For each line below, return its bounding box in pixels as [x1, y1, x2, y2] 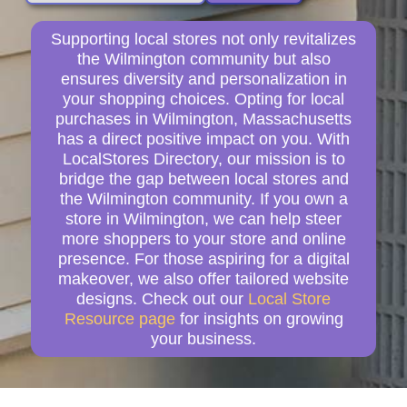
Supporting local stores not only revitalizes [51, 29, 356, 48]
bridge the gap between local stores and [58, 169, 349, 188]
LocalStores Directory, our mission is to [62, 149, 345, 168]
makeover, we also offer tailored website [58, 269, 349, 288]
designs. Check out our [76, 289, 248, 308]
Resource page [64, 309, 175, 328]
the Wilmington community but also [76, 49, 331, 68]
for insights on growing [174, 309, 343, 328]
